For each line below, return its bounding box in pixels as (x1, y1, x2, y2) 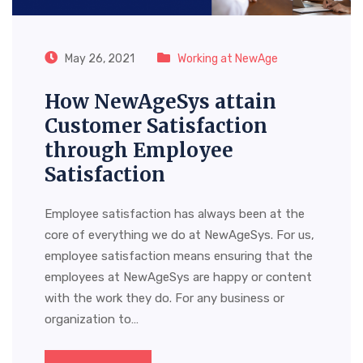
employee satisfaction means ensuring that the (45, 249, 313, 263)
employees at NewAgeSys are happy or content (45, 270, 312, 284)
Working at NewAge (177, 52, 278, 66)
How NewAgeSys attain (45, 89, 276, 114)
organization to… (45, 312, 139, 327)
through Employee (45, 138, 233, 163)
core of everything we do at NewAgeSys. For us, (45, 228, 314, 242)
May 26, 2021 (62, 52, 135, 66)
